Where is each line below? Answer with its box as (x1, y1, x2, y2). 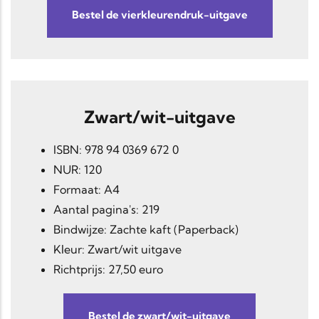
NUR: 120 (53, 162, 102, 177)
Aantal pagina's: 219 (53, 202, 159, 217)
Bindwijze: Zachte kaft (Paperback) (53, 222, 239, 237)
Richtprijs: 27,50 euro (53, 262, 163, 277)
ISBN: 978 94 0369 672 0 (53, 142, 179, 157)
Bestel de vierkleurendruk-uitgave (71, 8, 248, 22)
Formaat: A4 (53, 182, 120, 197)
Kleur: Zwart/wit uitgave (53, 242, 182, 257)
